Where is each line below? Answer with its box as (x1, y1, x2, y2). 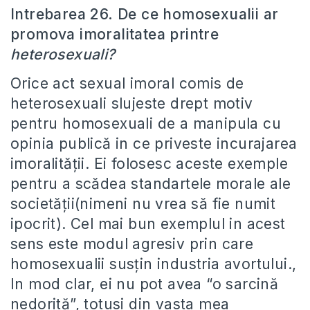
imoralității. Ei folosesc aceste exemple (10, 155, 288, 172)
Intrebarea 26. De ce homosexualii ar (10, 6, 279, 23)
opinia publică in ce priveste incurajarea (10, 135, 298, 152)
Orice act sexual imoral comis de (10, 75, 244, 92)
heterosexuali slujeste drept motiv (10, 95, 253, 112)
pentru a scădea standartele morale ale (10, 175, 291, 192)
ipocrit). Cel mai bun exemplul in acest (10, 215, 286, 232)
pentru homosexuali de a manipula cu (10, 115, 281, 132)
